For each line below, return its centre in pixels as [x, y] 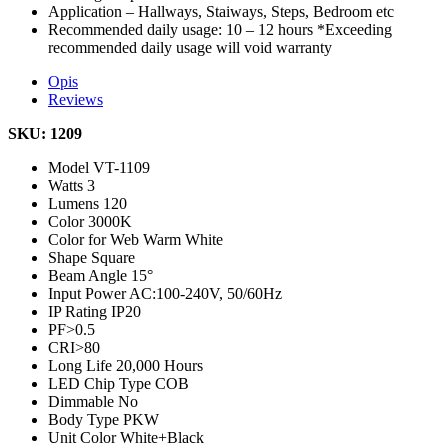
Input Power [88, 293]
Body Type [85, 419]
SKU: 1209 [45, 133]
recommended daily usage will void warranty [190, 47]
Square [113, 257]
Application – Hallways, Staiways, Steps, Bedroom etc [221, 11]
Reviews [75, 99]
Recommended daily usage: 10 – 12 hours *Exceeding [220, 29]
